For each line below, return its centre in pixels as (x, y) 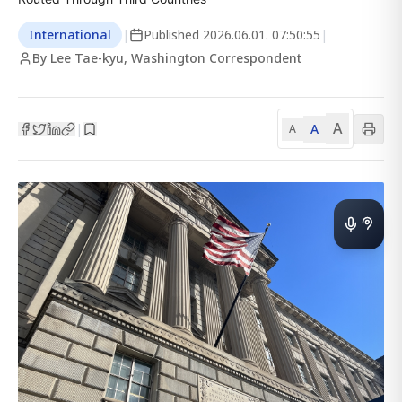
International (70, 35)
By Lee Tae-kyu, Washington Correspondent (167, 58)
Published (173, 35)
